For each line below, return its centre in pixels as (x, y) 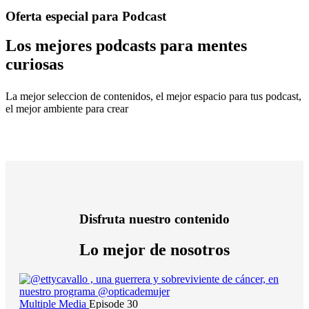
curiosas (34, 64)
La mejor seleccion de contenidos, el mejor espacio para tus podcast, (153, 97)
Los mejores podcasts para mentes (126, 46)
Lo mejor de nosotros (154, 249)
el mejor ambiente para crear (67, 109)
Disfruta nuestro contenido (154, 219)
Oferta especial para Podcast (86, 16)
